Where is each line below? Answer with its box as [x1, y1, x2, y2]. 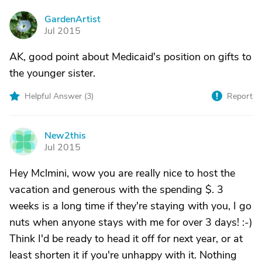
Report [227, 91, 253, 102]
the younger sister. [9, 66, 95, 80]
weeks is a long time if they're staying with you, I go [9, 199, 251, 213]
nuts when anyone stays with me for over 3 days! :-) [9, 215, 253, 229]
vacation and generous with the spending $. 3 [9, 182, 223, 196]
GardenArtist [44, 13, 101, 26]
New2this [44, 129, 86, 142]
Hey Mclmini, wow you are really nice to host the [9, 166, 235, 180]
